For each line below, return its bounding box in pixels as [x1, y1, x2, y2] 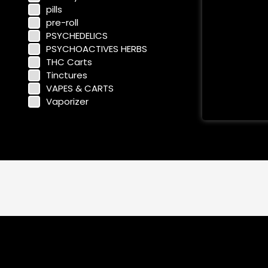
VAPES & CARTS [45, 81, 114, 95]
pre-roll [45, 16, 78, 29]
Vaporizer [45, 95, 89, 108]
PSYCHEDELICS [45, 29, 108, 42]
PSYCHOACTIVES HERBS [45, 42, 147, 55]
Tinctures [45, 68, 87, 81]
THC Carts [45, 55, 92, 68]
